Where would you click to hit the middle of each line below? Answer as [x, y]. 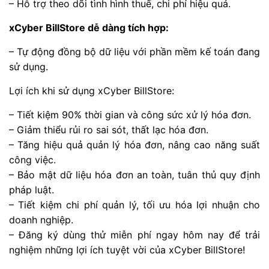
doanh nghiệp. [41, 219]
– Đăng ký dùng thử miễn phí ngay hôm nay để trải [134, 234]
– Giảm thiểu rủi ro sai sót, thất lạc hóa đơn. [109, 129]
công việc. [32, 159]
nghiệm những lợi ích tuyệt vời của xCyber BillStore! [127, 249]
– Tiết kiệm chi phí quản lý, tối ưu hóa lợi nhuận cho [134, 204]
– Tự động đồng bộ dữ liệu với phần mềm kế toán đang [134, 51]
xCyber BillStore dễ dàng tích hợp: [89, 27]
